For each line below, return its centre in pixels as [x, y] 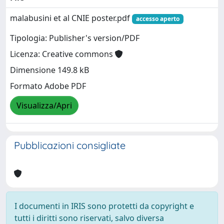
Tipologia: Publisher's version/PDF [75, 38]
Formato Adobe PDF [48, 86]
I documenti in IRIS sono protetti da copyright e [104, 206]
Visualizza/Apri [44, 105]
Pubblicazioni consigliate [70, 145]
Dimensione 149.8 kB [49, 70]
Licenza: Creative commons [62, 54]
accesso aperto [157, 18]
